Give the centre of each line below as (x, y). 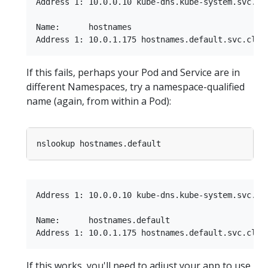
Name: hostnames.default (103, 220)
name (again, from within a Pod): (99, 101)
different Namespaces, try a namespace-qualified (135, 86)
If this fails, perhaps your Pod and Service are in (133, 72)
